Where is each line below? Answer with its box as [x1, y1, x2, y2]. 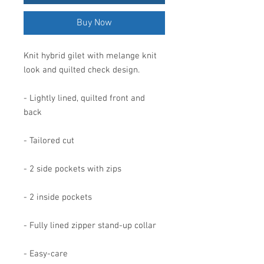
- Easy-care [24, 248, 68, 259]
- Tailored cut [24, 135, 74, 146]
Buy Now [77, 16, 112, 29]
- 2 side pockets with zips [24, 163, 121, 174]
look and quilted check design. [24, 64, 140, 75]
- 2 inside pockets [24, 192, 92, 203]
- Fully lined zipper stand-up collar [24, 220, 156, 231]
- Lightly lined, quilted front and [24, 93, 145, 104]
